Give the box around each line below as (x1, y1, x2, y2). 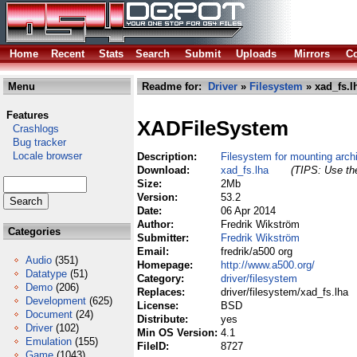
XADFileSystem (137, 116, 288, 141)
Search (135, 48, 170, 60)
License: (137, 300, 182, 312)
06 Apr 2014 (221, 205, 276, 217)
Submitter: (137, 232, 192, 244)
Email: (137, 245, 172, 257)
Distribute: (137, 313, 191, 325)
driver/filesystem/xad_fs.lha (221, 286, 348, 298)
